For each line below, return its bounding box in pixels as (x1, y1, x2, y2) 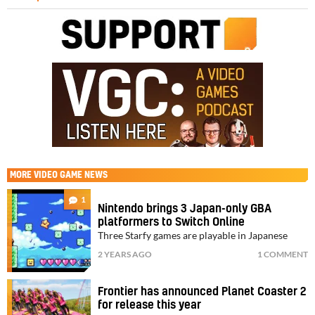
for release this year (98, 300, 202, 311)
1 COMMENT (257, 248, 308, 259)
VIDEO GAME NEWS (34, 171, 108, 180)
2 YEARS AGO (98, 248, 153, 259)
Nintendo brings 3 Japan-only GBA (98, 202, 272, 214)
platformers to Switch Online (98, 216, 245, 228)
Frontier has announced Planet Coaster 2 (98, 286, 307, 298)
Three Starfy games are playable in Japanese (98, 229, 288, 241)
